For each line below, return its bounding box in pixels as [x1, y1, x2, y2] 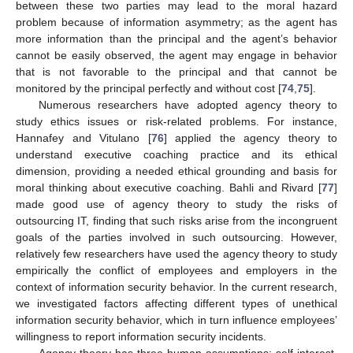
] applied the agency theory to [163, 131, 337, 144]
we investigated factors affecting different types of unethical [16, 296, 337, 310]
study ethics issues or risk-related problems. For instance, [16, 114, 337, 128]
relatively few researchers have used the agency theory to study [16, 247, 337, 260]
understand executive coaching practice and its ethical [16, 147, 337, 161]
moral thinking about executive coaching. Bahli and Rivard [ [16, 180, 321, 194]
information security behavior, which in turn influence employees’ [16, 313, 337, 326]
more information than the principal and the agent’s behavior [16, 32, 337, 45]
